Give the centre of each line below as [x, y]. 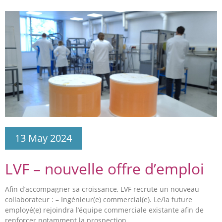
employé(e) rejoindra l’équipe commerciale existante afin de [104, 210]
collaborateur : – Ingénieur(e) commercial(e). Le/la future [99, 199]
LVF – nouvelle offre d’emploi [105, 168]
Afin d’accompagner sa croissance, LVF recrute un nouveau [102, 189]
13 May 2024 [43, 138]
